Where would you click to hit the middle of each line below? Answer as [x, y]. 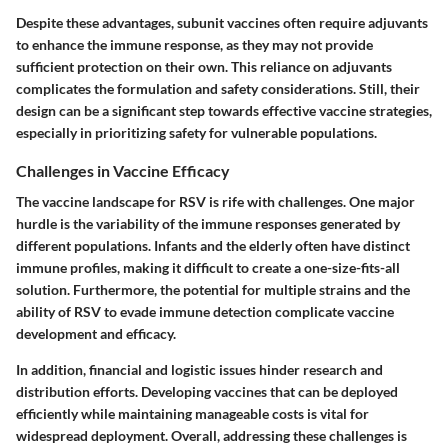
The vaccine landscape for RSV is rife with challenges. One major [215, 202]
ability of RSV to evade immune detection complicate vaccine [205, 312]
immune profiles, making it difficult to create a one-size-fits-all [208, 268]
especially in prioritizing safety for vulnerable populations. [196, 133]
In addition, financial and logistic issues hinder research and [199, 370]
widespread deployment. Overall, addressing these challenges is [211, 436]
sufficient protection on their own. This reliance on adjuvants [204, 67]
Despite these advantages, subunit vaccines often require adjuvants [222, 23]
